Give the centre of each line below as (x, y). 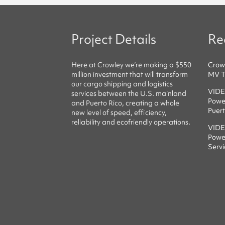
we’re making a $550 (157, 65)
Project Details (114, 39)
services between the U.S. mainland (129, 93)
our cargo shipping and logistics (122, 84)
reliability (87, 122)
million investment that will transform (130, 74)
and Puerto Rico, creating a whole (125, 103)
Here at (84, 65)
